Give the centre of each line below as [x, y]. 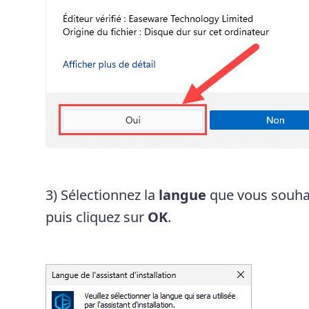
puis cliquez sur [96, 217]
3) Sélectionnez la [102, 195]
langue [182, 195]
